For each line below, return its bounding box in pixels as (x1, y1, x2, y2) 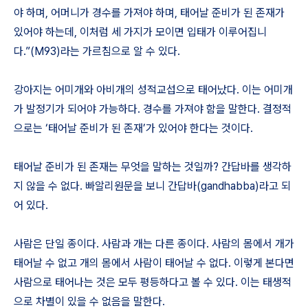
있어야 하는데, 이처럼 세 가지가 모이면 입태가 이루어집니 (14, 25, 267, 38)
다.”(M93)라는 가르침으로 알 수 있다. (14, 45, 180, 58)
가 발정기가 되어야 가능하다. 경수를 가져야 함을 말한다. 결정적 (14, 102, 291, 115)
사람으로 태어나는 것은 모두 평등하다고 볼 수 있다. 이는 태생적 (14, 276, 291, 289)
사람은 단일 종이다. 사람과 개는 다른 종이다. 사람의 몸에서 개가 (14, 237, 294, 250)
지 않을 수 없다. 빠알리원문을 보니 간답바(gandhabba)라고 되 (14, 179, 291, 192)
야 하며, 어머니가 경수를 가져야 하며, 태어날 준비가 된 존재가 (14, 6, 285, 19)
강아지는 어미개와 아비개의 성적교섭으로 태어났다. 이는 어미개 (14, 83, 293, 96)
